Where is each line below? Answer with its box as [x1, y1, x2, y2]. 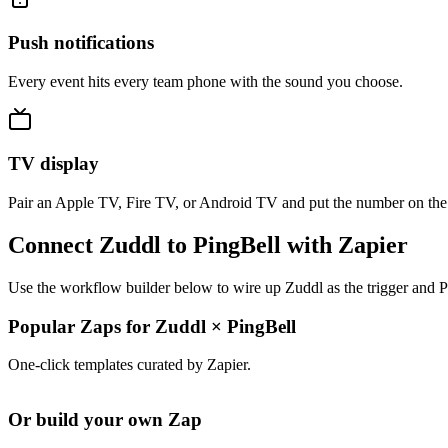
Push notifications [8, 31, 154, 53]
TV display [8, 153, 99, 175]
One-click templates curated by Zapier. [8, 356, 251, 374]
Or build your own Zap [8, 409, 202, 431]
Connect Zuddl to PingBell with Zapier [8, 232, 408, 259]
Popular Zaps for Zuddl [8, 315, 211, 337]
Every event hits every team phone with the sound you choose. [8, 72, 403, 90]
